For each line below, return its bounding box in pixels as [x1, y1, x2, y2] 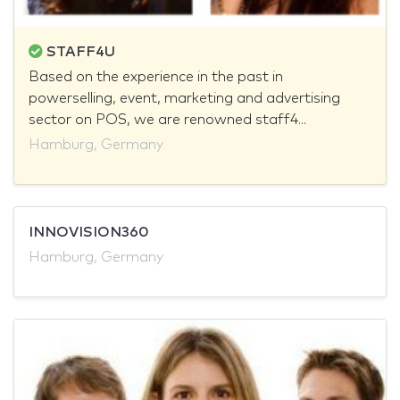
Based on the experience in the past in [29, 70, 283, 85]
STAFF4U [43, 45, 115, 60]
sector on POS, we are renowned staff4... [29, 112, 306, 128]
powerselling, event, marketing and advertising [29, 91, 340, 106]
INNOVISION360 [29, 225, 149, 240]
